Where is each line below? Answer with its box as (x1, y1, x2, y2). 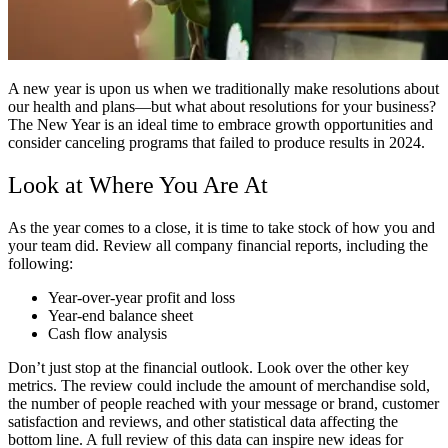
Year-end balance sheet (48, 306, 193, 324)
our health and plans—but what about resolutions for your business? (8, 97, 436, 115)
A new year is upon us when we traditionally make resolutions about (8, 79, 439, 97)
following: (8, 254, 73, 272)
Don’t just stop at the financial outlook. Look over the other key (8, 358, 409, 376)
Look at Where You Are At (8, 171, 268, 198)
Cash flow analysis (48, 324, 167, 342)
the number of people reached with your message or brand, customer (8, 394, 439, 412)
